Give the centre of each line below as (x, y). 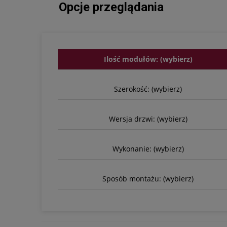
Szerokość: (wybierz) (148, 89)
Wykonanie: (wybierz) (148, 148)
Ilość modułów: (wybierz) (148, 59)
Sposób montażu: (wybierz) (148, 178)
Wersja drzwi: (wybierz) (148, 119)
